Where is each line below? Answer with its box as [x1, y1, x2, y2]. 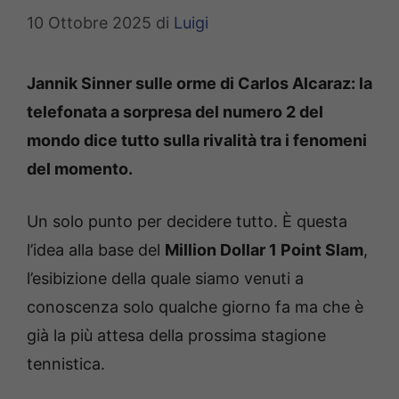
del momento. [27, 159, 133, 179]
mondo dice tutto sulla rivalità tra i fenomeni [27, 131, 367, 151]
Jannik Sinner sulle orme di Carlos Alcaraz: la [27, 74, 372, 94]
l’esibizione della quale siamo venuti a [27, 269, 304, 289]
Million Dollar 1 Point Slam [165, 240, 363, 260]
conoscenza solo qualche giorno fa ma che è [27, 297, 363, 317]
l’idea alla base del [27, 240, 165, 260]
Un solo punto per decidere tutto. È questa [27, 212, 347, 232]
